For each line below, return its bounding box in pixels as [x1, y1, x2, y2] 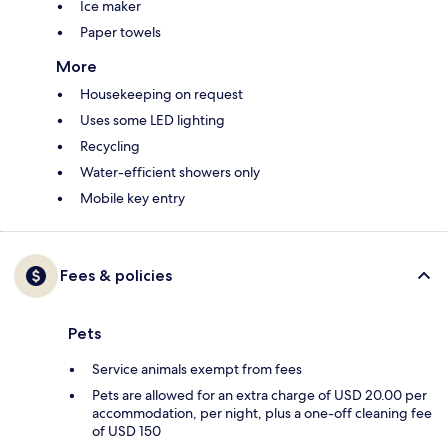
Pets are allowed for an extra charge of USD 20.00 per [92, 386, 427, 405]
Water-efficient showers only [80, 163, 260, 182]
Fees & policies [60, 266, 172, 286]
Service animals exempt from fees [92, 360, 302, 379]
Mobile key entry [80, 189, 185, 208]
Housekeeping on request [80, 85, 243, 104]
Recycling [80, 137, 140, 156]
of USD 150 [92, 422, 161, 441]
